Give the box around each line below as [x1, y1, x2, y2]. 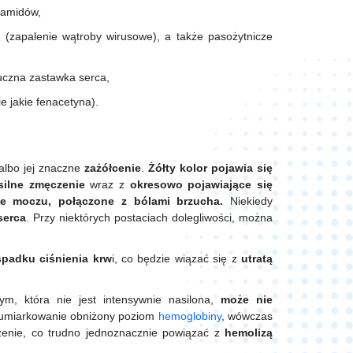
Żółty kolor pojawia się [147, 162, 273, 175]
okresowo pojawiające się [129, 178, 273, 191]
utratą [241, 252, 273, 266]
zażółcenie [84, 162, 141, 175]
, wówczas [221, 310, 273, 323]
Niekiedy [230, 195, 273, 208]
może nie [221, 293, 273, 307]
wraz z [84, 178, 130, 191]
